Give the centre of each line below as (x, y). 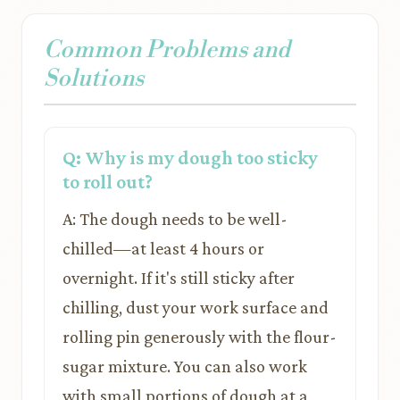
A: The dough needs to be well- (175, 219)
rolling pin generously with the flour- (200, 337)
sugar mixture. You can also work (185, 366)
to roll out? (108, 182)
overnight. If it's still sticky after (179, 278)
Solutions (94, 79)
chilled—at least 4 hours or (163, 248)
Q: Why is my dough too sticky (190, 158)
